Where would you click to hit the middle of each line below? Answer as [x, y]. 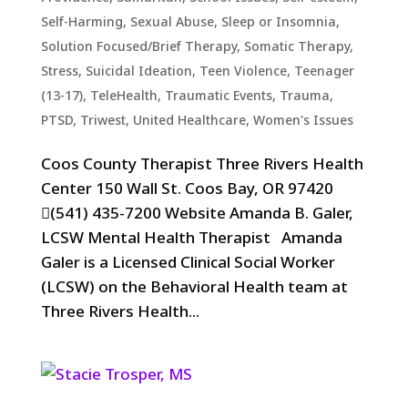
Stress [59, 71]
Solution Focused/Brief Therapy [138, 46]
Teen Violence [243, 71]
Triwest [102, 120]
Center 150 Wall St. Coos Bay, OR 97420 [187, 188]
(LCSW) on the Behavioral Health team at [194, 286]
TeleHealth [123, 95]
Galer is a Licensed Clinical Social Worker [188, 262]
